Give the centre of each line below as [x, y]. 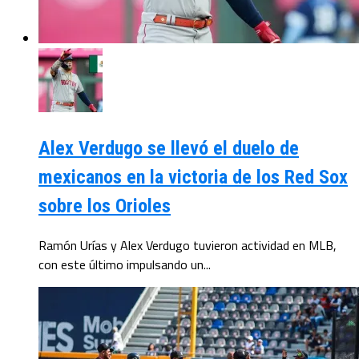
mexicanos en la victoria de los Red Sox [193, 177]
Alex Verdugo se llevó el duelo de [169, 149]
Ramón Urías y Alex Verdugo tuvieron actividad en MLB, [188, 246]
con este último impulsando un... [125, 265]
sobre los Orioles [105, 206]
